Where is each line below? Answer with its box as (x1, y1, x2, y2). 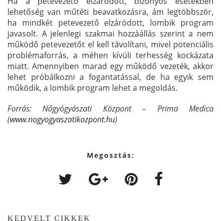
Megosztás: (86, 150, 135, 160)
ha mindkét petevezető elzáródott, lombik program (7, 17, 214, 28)
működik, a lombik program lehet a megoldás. (7, 82, 178, 93)
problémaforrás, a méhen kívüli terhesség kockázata (7, 49, 214, 61)
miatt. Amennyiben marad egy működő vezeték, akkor (7, 60, 214, 72)
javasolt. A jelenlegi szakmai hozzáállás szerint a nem (7, 28, 214, 39)
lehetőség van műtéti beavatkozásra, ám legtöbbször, (7, 6, 214, 17)
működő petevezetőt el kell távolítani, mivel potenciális (7, 38, 214, 50)
